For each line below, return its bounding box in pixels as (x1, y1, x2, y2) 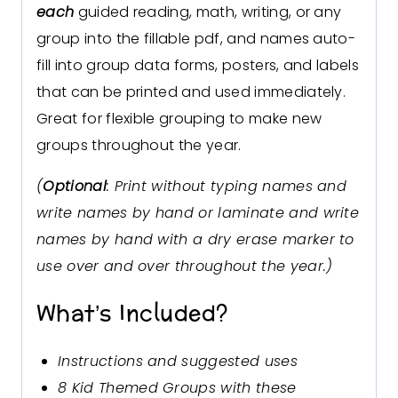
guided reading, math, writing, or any (74, 2, 342, 23)
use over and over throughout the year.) (36, 256, 333, 277)
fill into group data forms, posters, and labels (36, 55, 360, 76)
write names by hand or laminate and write (36, 203, 360, 224)
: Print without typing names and (106, 176, 347, 197)
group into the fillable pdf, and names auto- (36, 28, 356, 50)
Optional (43, 176, 107, 197)
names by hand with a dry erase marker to (36, 229, 354, 251)
